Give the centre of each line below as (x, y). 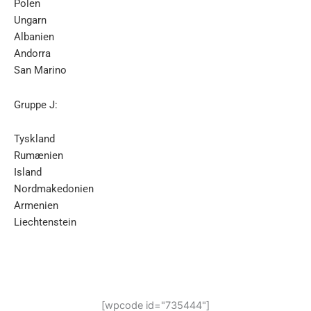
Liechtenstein (45, 222)
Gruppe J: (36, 104)
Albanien (34, 37)
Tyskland (34, 139)
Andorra (32, 54)
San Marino (40, 70)
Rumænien (39, 156)
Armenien (36, 206)
